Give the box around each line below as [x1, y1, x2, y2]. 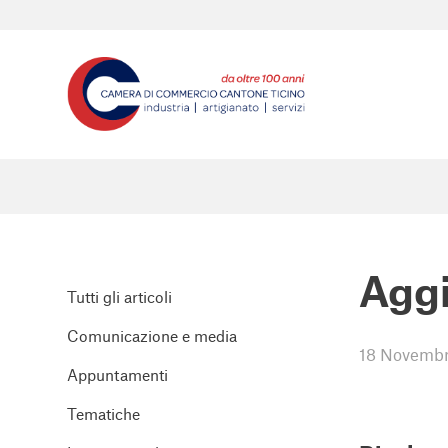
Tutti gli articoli [67, 287, 172, 306]
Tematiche [67, 404, 140, 423]
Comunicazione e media [67, 326, 237, 345]
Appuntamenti [67, 365, 168, 384]
